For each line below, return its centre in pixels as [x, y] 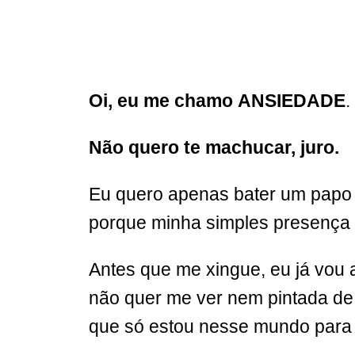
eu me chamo [175, 100]
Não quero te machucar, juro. [214, 147]
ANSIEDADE [292, 100]
